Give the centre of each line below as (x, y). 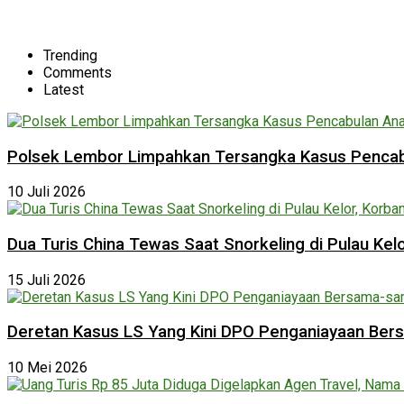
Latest (64, 89)
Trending (70, 55)
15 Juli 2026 (46, 280)
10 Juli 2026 (46, 192)
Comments (78, 72)
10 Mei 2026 (47, 368)
